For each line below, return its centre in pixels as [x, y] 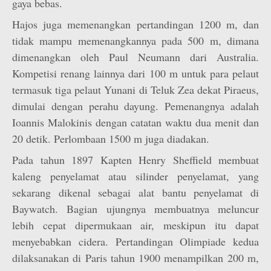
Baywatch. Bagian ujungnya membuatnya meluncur [135, 209]
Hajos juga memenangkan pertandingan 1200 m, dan [135, 24]
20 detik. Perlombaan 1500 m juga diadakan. [111, 139]
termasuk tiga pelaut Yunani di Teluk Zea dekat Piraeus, [135, 90]
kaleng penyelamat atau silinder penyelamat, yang [135, 176]
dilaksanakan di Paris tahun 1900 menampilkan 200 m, [135, 258]
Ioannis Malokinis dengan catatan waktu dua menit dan [135, 122]
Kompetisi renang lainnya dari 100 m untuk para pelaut [135, 73]
